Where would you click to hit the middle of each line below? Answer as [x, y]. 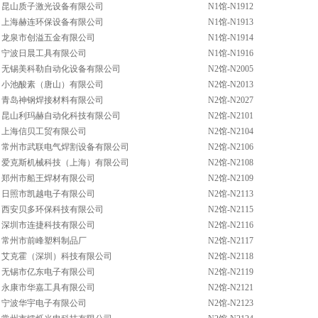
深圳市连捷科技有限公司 [48, 225]
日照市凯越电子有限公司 [48, 194]
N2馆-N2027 [231, 100]
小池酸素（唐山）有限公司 [53, 84]
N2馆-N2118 [231, 256]
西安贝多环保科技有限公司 [53, 209]
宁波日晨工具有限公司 [44, 53]
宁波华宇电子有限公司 [44, 303]
